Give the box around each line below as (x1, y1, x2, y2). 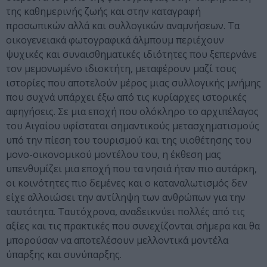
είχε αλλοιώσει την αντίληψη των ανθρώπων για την (6, 191, 246, 204)
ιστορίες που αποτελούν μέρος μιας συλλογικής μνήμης (6, 76, 261, 90)
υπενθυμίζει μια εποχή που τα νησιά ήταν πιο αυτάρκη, (6, 162, 257, 176)
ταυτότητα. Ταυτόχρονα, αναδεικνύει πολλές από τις (6, 205, 245, 219)
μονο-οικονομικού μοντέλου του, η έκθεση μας (6, 148, 221, 162)
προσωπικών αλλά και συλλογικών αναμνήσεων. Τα (6, 19, 240, 33)
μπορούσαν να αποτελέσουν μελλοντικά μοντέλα (6, 234, 228, 247)
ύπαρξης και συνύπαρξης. (6, 248, 122, 262)
